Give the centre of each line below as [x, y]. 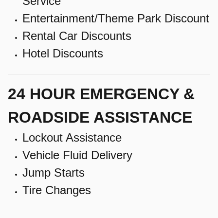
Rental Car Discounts [77, 36]
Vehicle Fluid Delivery [77, 155]
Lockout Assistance [72, 137]
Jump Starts [54, 173]
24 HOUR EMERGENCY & [101, 94]
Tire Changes [57, 190]
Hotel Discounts [63, 53]
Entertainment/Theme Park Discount [116, 18]
